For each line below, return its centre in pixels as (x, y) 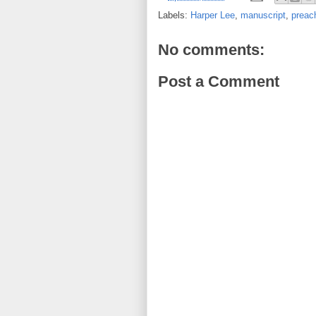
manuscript (263, 15)
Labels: (174, 15)
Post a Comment (219, 82)
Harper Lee (213, 15)
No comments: (211, 49)
